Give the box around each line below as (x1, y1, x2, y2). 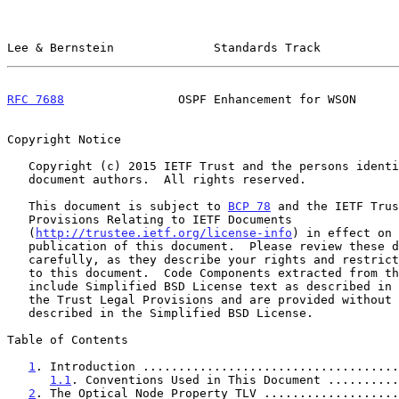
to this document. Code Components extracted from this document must (7, 265, 28, 280)
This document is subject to (28, 199, 228, 213)
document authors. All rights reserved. (7, 172, 28, 186)
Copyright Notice (7, 132, 121, 146)
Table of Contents (7, 332, 128, 346)
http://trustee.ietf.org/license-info (36, 225, 292, 240)
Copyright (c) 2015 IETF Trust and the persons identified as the (7, 159, 28, 173)
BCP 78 (228, 199, 271, 213)
